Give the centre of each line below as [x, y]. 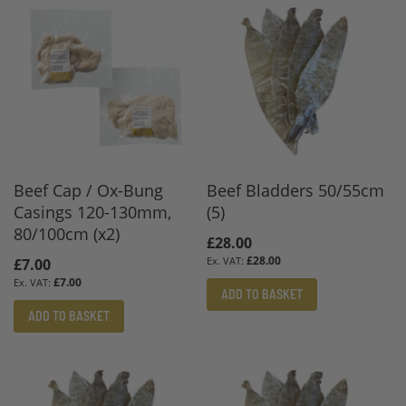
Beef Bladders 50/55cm [296, 190]
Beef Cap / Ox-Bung [88, 190]
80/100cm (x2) [67, 233]
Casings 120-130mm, [92, 212]
